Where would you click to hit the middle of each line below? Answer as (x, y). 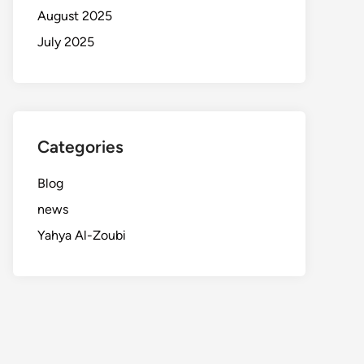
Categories (80, 147)
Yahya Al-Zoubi (82, 235)
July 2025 (66, 42)
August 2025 (75, 16)
